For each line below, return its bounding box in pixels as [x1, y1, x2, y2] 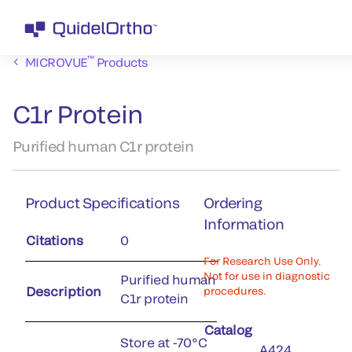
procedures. [203, 284, 266, 297]
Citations [26, 233, 83, 247]
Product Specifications [25, 194, 180, 211]
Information [203, 215, 284, 233]
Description [26, 284, 101, 299]
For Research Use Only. [203, 255, 321, 267]
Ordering [203, 194, 262, 211]
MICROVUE [25, 55, 87, 69]
